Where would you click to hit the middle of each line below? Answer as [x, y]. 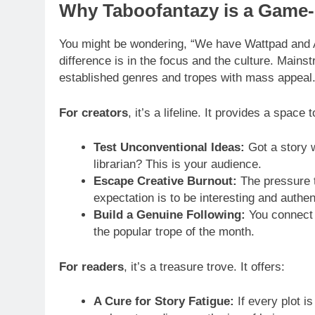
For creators [94, 112]
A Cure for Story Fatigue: [163, 302]
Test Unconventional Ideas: [169, 148]
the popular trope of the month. [174, 232]
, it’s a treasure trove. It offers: [204, 266]
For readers [91, 266]
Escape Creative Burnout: [165, 181]
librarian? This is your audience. [177, 165]
